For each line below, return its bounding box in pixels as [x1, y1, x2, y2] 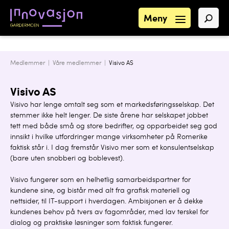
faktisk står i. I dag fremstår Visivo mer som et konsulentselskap [10, 145, 214, 152]
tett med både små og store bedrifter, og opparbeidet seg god [10, 123, 217, 130]
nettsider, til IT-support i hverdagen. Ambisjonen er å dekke [10, 198, 203, 205]
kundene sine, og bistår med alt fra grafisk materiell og [10, 188, 190, 195]
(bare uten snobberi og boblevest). [10, 155, 124, 163]
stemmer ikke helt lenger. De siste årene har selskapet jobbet [10, 112, 208, 120]
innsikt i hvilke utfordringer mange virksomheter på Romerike [10, 134, 208, 141]
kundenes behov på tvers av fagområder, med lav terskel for [10, 209, 209, 216]
